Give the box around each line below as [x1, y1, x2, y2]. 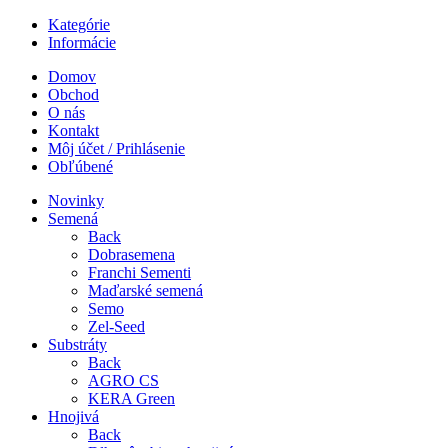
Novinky [48, 191, 104, 209]
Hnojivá [48, 407, 99, 425]
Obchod [48, 85, 99, 103]
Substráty [48, 335, 107, 353]
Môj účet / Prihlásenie [48, 139, 185, 157]
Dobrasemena [88, 245, 175, 263]
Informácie [48, 33, 116, 51]
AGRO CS [88, 371, 159, 389]
